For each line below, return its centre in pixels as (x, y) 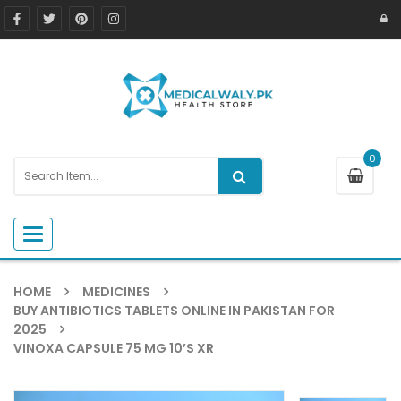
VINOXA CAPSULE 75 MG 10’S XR (114, 348)
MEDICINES (116, 291)
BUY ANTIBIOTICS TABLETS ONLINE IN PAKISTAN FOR (174, 310)
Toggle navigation (85, 234)
